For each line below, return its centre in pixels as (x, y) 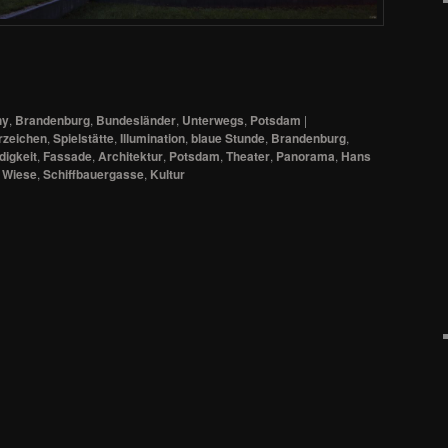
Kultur (167, 173)
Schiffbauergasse (93, 173)
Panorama (305, 155)
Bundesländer (136, 119)
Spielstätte (83, 137)
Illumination (152, 137)
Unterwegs (213, 119)
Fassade (67, 155)
